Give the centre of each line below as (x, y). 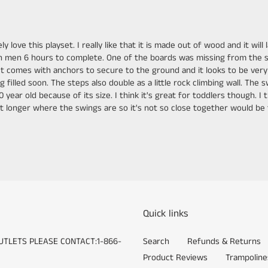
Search (156, 241)
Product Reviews (175, 257)
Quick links (165, 214)
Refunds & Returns (224, 241)
